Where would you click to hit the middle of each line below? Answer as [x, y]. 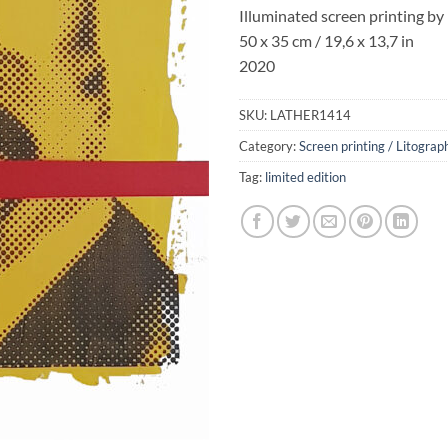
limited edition [305, 176]
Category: [269, 145]
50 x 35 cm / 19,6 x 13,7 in [326, 41]
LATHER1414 [310, 114]
